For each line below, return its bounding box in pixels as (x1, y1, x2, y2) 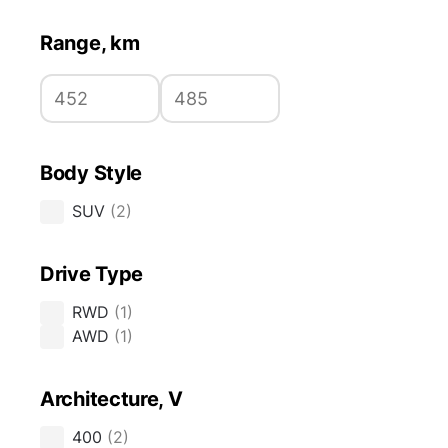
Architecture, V (40, 387, 183, 412)
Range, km (40, 31, 140, 56)
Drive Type (40, 262, 143, 287)
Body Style (40, 161, 142, 186)
